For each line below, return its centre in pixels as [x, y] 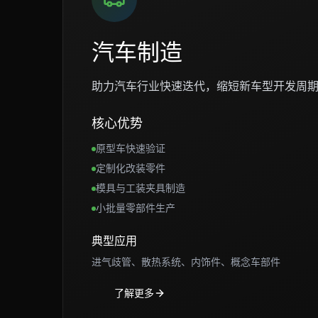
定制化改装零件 [131, 168]
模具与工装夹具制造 [141, 188]
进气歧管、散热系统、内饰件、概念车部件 [186, 262]
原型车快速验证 [131, 148]
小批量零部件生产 [136, 208]
